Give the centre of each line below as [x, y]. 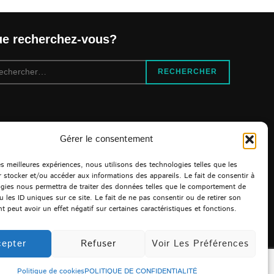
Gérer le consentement [107, 139]
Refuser [98, 243]
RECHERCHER [188, 72]
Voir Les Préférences [200, 243]
